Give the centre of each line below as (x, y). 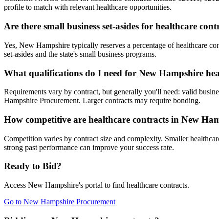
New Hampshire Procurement (69, 202)
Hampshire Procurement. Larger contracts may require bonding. (102, 101)
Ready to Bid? (33, 166)
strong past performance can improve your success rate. (89, 147)
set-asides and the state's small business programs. (80, 54)
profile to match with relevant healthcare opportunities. (88, 7)
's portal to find (103, 185)
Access (16, 185)
